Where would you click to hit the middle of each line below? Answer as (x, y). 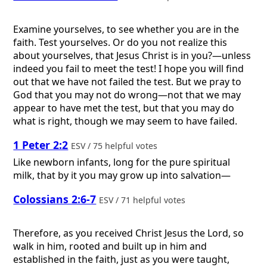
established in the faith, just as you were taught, (122, 259)
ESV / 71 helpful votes (144, 200)
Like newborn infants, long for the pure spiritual (122, 162)
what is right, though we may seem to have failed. (125, 121)
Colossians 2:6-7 (55, 199)
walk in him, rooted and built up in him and (110, 246)
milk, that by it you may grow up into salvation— (122, 175)
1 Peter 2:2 (41, 145)
